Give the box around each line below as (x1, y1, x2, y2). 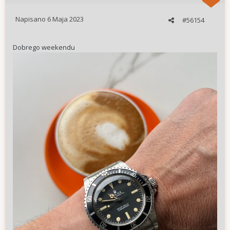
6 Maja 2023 (47, 14, 84, 24)
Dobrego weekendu (13, 43, 75, 52)
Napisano (15, 14, 47, 24)
